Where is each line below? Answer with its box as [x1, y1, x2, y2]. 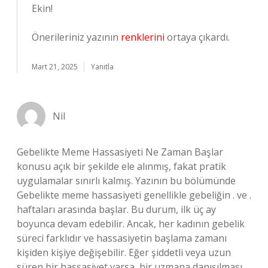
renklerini [121, 31, 165, 44]
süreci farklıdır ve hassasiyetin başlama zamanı [17, 232, 227, 245]
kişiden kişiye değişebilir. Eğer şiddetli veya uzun [17, 246, 231, 259]
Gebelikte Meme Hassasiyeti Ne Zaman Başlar [17, 145, 223, 159]
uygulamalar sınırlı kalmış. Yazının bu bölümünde [17, 174, 236, 187]
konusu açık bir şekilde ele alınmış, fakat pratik [17, 160, 226, 173]
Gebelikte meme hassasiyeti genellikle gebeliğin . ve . [17, 188, 251, 202]
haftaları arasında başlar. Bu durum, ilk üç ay [17, 203, 216, 216]
